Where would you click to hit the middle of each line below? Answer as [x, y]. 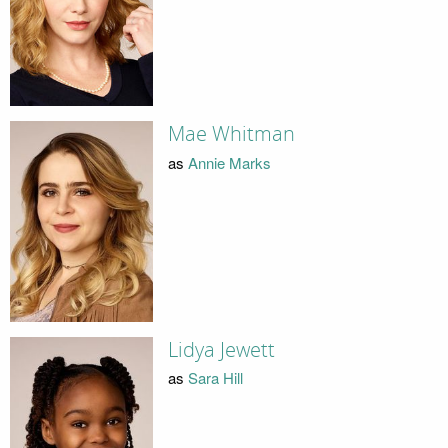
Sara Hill [215, 378]
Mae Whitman [231, 134]
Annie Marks [229, 162]
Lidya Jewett [221, 349]
